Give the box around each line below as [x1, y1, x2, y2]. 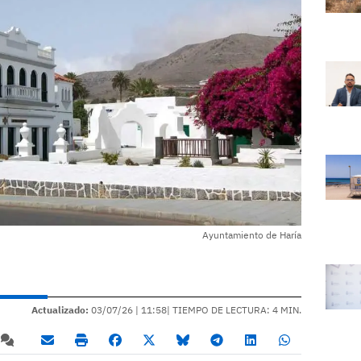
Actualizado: [31, 304, 89, 317]
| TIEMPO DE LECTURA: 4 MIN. [167, 304, 301, 317]
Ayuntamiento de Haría [202, 229, 301, 242]
